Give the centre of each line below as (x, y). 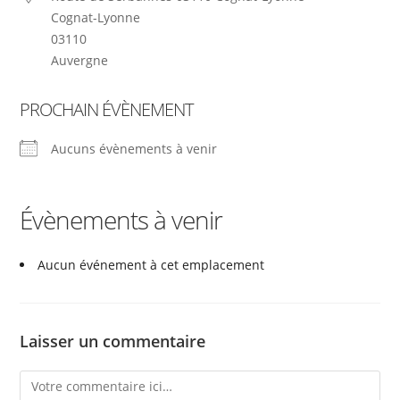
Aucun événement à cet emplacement (151, 264)
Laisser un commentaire (113, 341)
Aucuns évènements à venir (134, 148)
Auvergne (80, 60)
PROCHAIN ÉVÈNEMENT (107, 109)
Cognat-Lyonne (96, 17)
